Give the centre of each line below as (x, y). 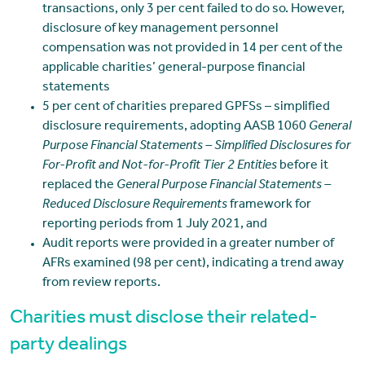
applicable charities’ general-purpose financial (173, 69)
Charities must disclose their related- (163, 320)
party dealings (68, 347)
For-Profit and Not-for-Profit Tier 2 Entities (159, 167)
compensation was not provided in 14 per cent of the (192, 49)
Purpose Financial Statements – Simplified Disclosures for (196, 147)
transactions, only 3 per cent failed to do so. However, (193, 10)
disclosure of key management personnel (160, 30)
